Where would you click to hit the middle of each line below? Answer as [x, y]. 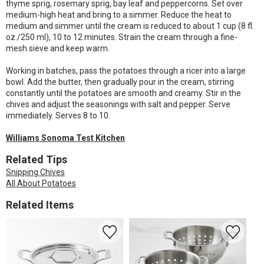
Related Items [40, 205]
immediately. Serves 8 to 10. [58, 115]
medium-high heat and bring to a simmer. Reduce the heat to [119, 15]
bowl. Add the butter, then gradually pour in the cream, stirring [120, 82]
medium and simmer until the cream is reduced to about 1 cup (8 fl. [130, 26]
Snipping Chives [35, 172]
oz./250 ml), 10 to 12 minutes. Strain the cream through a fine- [122, 37]
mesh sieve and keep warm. [58, 48]
